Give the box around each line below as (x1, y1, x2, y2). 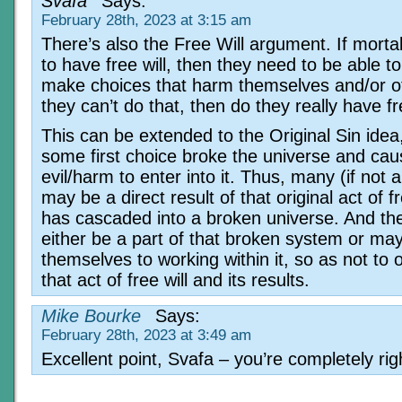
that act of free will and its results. (41, 270, 310, 291)
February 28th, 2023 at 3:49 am (41, 327, 251, 345)
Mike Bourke (41, 306, 141, 327)
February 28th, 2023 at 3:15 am (41, 12, 251, 30)
